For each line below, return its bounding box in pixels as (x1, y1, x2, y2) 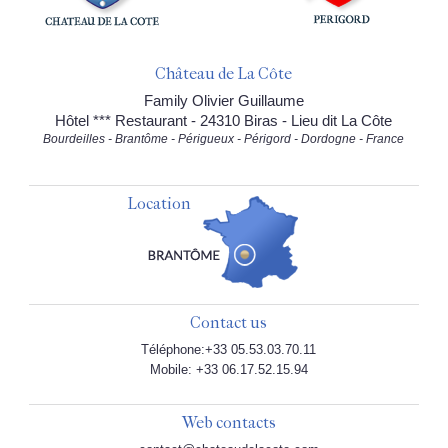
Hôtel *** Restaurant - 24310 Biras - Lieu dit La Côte (55, 112, 393, 130)
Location (126, 194, 191, 214)
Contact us (190, 313, 268, 333)
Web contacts (181, 413, 276, 433)
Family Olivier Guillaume (143, 92, 304, 110)
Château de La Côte (155, 64, 293, 84)
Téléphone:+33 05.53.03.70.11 (141, 342, 317, 358)
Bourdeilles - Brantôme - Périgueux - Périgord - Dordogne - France (43, 132, 405, 147)
